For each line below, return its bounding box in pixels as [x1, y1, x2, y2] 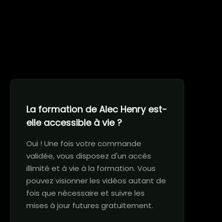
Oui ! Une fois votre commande [26, 138, 141, 149]
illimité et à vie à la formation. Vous [26, 163, 156, 173]
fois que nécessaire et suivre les [26, 188, 145, 198]
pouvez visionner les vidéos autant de [26, 175, 166, 186]
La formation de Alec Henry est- [26, 103, 167, 115]
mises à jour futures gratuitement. [26, 200, 153, 211]
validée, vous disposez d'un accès [26, 151, 151, 161]
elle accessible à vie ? [26, 116, 122, 129]
